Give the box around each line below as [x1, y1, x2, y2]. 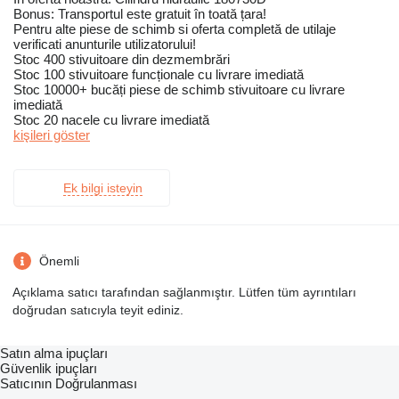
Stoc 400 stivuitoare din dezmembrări [13, 52, 230, 68]
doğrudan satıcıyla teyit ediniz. [12, 303, 183, 318]
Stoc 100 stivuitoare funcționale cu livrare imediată [13, 67, 304, 83]
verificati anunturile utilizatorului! [13, 37, 196, 53]
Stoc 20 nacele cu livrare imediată [13, 112, 209, 128]
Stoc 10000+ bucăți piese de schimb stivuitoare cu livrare [13, 82, 345, 98]
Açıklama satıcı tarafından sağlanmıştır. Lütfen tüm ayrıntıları [12, 285, 356, 300]
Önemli [39, 254, 79, 269]
